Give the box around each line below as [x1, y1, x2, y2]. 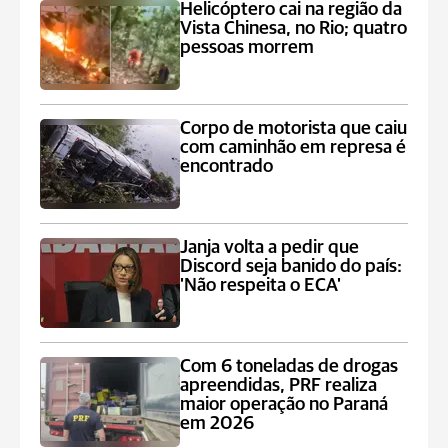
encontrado [180, 157, 274, 176]
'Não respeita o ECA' [180, 276, 342, 295]
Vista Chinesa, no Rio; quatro [180, 19, 408, 38]
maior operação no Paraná [180, 395, 389, 414]
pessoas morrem [180, 38, 315, 57]
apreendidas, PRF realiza [180, 376, 378, 395]
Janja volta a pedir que [180, 238, 360, 257]
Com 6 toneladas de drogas [180, 357, 399, 376]
